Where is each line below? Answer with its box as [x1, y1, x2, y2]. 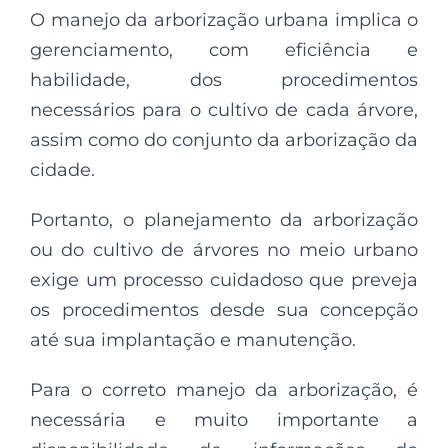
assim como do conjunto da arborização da [30, 128, 418, 151]
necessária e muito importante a [30, 408, 418, 431]
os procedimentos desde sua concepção [30, 298, 418, 321]
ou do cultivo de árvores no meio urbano [30, 238, 418, 261]
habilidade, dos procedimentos [30, 68, 418, 91]
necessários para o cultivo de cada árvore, [30, 98, 418, 121]
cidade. [30, 158, 95, 181]
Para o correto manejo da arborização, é [30, 378, 418, 401]
